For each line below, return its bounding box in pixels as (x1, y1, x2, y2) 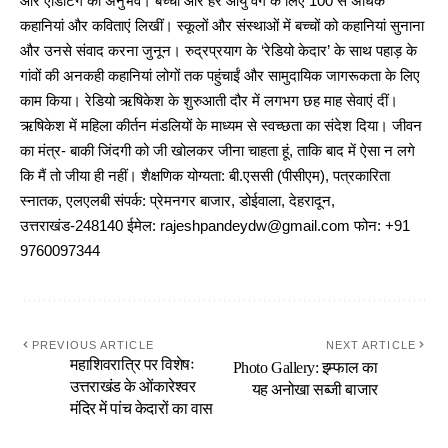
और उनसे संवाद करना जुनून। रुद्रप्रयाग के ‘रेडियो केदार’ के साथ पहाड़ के (20, 43, 417, 60)
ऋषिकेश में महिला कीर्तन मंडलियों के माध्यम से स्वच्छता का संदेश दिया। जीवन (20, 118, 422, 135)
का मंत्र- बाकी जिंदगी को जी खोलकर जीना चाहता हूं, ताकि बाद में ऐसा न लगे (20, 143, 415, 160)
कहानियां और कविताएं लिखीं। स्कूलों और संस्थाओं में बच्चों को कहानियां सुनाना (20, 18, 424, 35)
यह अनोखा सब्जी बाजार (251, 381, 378, 399)
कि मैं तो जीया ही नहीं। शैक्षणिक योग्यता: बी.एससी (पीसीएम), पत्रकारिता (20, 168, 390, 185)
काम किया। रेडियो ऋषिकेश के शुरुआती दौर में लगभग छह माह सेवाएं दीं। (20, 93, 398, 110)
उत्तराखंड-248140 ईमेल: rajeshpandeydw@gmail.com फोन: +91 (20, 218, 410, 235)
